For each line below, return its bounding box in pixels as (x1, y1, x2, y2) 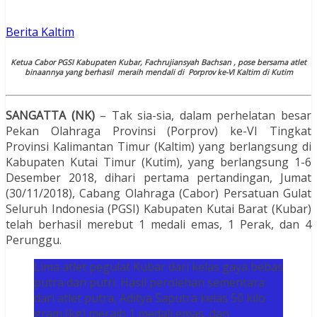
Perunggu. (6, 232, 62, 248)
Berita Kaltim (6, 24, 74, 40)
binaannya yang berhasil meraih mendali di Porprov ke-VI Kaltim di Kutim (24, 67, 293, 78)
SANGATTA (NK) (6, 108, 95, 124)
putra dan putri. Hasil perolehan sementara (34, 275, 265, 291)
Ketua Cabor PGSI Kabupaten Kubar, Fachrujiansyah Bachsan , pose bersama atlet (11, 57, 306, 68)
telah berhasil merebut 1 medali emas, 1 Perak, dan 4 (6, 217, 311, 233)
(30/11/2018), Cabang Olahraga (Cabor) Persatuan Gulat (6, 185, 311, 202)
